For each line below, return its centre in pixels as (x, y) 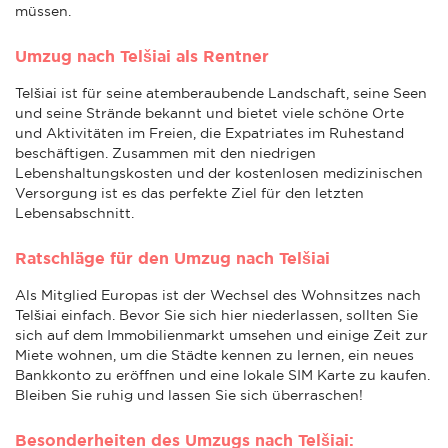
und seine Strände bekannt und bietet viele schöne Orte (209, 112)
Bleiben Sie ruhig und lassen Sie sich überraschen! (189, 394)
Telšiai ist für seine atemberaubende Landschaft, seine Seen (221, 92)
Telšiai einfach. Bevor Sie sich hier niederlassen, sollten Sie (216, 314)
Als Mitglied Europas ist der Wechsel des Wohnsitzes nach (218, 294)
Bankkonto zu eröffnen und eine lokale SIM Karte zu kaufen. (222, 374)
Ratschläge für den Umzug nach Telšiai (172, 257)
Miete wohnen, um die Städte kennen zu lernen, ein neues (214, 354)
